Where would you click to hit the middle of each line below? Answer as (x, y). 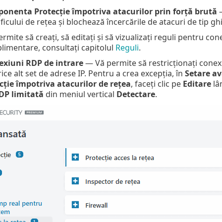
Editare (197, 83)
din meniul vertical (80, 94)
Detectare (136, 94)
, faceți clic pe (157, 83)
